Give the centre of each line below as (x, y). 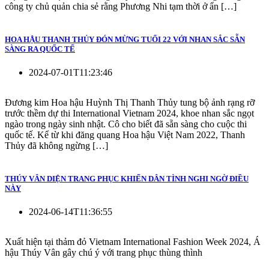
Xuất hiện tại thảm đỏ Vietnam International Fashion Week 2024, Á (133, 242)
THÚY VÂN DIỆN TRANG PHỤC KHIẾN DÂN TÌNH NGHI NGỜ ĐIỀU (127, 179)
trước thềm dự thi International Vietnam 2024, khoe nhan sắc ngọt (129, 113)
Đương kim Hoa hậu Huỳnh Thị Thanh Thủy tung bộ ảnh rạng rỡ (130, 102)
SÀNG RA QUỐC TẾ (40, 49)
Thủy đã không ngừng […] (56, 146)
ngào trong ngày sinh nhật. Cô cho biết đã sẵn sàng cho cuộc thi (126, 124)
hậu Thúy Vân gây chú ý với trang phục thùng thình (104, 253)
